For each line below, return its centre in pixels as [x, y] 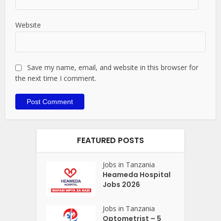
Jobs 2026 [122, 185]
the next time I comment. [56, 78]
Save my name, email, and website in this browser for [113, 68]
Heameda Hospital [137, 175]
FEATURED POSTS [110, 141]
